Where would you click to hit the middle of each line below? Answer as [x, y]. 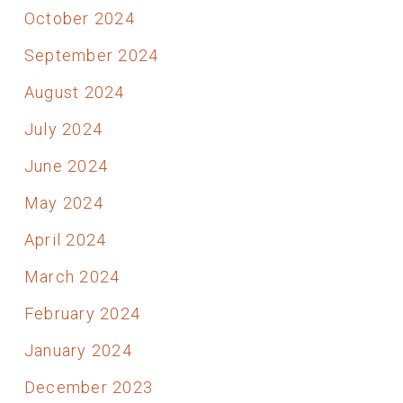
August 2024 [74, 92]
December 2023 [89, 387]
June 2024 [66, 166]
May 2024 [63, 202]
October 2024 [79, 18]
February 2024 [82, 313]
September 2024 [91, 55]
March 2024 [72, 276]
